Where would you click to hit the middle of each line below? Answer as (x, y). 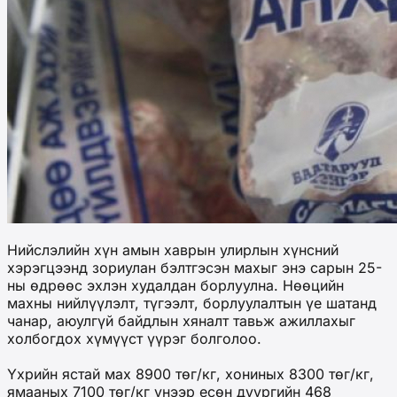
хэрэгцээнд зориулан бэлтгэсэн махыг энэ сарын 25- (195, 268)
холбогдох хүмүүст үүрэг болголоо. (136, 339)
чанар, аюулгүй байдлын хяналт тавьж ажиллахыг (181, 321)
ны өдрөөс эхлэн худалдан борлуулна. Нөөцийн (175, 286)
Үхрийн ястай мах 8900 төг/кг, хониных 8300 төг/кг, (191, 374)
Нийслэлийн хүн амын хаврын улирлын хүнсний (173, 250)
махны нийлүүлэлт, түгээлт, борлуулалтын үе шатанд (192, 304)
